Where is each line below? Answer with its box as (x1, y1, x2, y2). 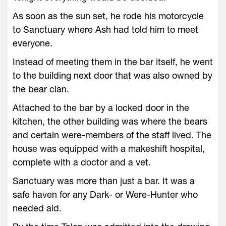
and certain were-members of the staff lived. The (13, 130, 211, 140)
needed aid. (13, 203, 62, 213)
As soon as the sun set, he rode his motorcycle (13, 11, 204, 21)
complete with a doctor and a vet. (13, 157, 151, 167)
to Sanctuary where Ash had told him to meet (13, 24, 198, 35)
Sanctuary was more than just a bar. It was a (13, 176, 195, 186)
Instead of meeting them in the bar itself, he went (13, 56, 213, 67)
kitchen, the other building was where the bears (13, 116, 207, 127)
